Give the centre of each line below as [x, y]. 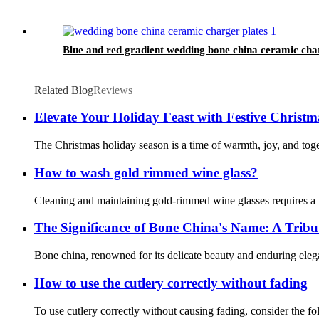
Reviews [113, 90]
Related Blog [64, 90]
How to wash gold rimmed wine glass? [146, 172]
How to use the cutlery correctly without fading [171, 283]
